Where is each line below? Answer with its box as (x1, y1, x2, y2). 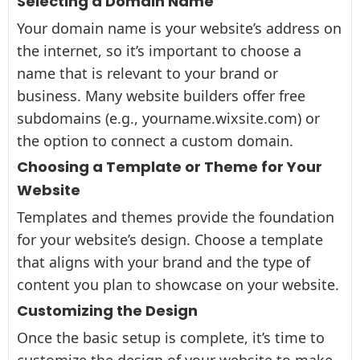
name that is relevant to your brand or (17, 63, 278, 83)
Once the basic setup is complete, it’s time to (17, 327, 325, 347)
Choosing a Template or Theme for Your (17, 157, 322, 177)
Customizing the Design (17, 301, 198, 321)
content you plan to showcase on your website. (17, 274, 339, 294)
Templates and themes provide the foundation (17, 207, 334, 227)
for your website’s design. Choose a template (17, 229, 323, 249)
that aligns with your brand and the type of (17, 252, 310, 272)
